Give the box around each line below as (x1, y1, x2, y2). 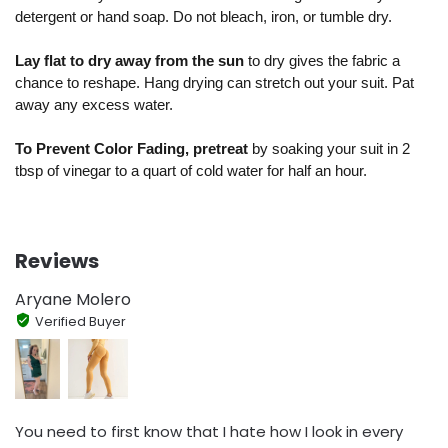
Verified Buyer (34, 313, 126, 331)
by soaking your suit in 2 (252, 140, 410, 158)
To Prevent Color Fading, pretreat (15, 140, 252, 158)
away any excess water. (15, 96, 173, 114)
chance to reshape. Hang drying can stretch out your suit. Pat (15, 74, 414, 92)
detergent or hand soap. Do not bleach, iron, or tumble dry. (15, 8, 392, 26)
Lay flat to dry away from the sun (15, 52, 248, 70)
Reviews (15, 247, 99, 276)
